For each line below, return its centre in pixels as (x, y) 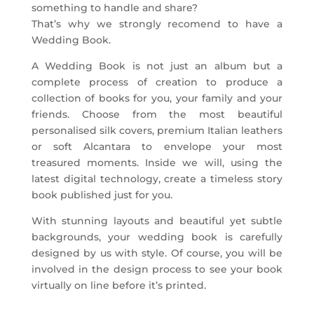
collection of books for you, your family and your (157, 98)
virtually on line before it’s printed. (118, 286)
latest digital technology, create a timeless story (157, 179)
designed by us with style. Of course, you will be (157, 253)
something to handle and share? (114, 8)
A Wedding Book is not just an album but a (157, 66)
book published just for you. (102, 195)
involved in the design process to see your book (157, 269)
